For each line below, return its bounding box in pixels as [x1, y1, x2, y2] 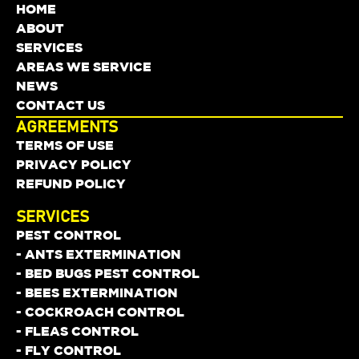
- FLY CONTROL [16, 342, 121, 357]
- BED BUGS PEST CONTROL [16, 265, 200, 280]
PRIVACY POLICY [16, 156, 131, 171]
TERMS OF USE [16, 137, 114, 152]
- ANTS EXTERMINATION [16, 246, 181, 261]
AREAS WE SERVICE [16, 58, 151, 74]
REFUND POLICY [16, 175, 126, 191]
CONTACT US [16, 97, 105, 112]
